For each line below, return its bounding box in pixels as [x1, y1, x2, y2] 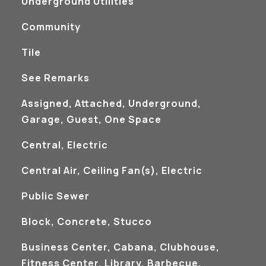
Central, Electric [21, 138, 108, 151]
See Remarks [21, 71, 90, 84]
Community [21, 20, 81, 33]
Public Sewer [21, 189, 90, 202]
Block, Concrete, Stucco [21, 215, 152, 228]
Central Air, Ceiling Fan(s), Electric [21, 164, 202, 177]
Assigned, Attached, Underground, [21, 97, 201, 110]
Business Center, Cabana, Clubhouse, [21, 240, 220, 254]
